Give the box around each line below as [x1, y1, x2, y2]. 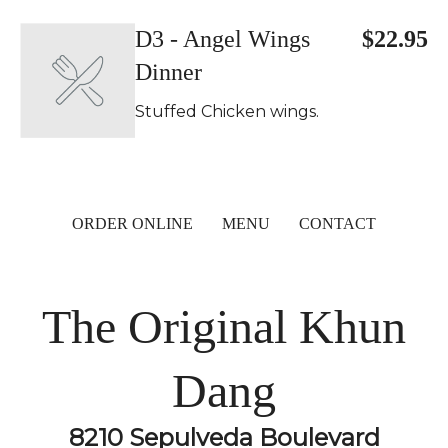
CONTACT [299, 215, 376, 232]
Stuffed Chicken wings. [135, 102, 319, 121]
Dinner [135, 59, 202, 85]
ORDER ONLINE [72, 215, 193, 232]
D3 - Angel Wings [135, 26, 310, 52]
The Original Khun [42, 300, 406, 353]
